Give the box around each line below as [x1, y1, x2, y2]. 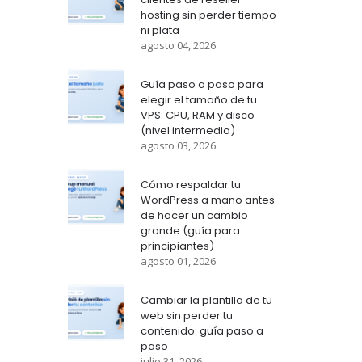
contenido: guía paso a [140, 323, 263, 339]
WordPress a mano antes [140, 192, 275, 208]
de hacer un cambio [140, 208, 248, 223]
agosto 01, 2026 [140, 254, 216, 268]
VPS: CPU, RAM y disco [140, 107, 255, 123]
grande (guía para [140, 223, 240, 238]
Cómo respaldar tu [140, 177, 241, 192]
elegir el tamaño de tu [140, 92, 257, 107]
